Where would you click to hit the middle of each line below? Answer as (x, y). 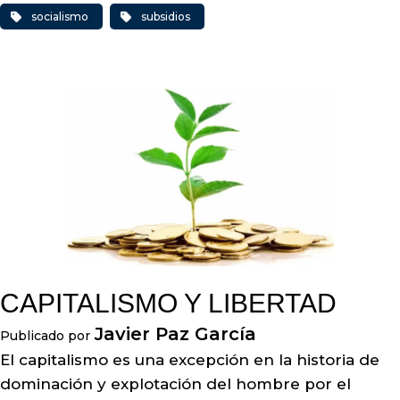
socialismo (60, 17)
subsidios (166, 17)
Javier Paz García (175, 334)
